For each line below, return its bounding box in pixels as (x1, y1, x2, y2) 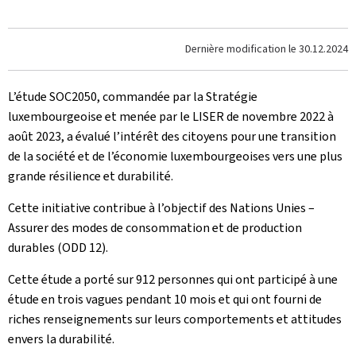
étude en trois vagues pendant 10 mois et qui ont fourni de (8, 291, 322, 308)
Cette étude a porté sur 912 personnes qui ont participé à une (8, 271, 338, 288)
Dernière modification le (185, 41, 299, 56)
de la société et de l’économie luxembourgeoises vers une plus (8, 148, 342, 164)
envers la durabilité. (8, 331, 114, 347)
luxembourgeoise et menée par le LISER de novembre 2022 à (8, 108, 334, 125)
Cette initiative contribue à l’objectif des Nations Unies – (8, 199, 315, 216)
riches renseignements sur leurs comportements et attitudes (8, 311, 342, 327)
